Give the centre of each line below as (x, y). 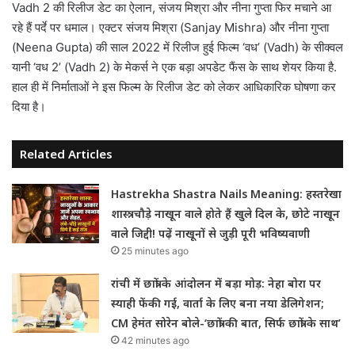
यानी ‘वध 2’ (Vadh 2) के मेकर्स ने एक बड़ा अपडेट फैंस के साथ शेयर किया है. (174, 67)
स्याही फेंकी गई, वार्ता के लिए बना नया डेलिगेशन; (218, 303)
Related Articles (66, 153)
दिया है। (29, 106)
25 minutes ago (155, 250)
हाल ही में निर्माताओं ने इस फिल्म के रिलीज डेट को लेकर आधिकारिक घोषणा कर (174, 86)
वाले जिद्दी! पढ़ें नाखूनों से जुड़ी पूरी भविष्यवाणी (211, 233)
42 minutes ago (156, 340)
